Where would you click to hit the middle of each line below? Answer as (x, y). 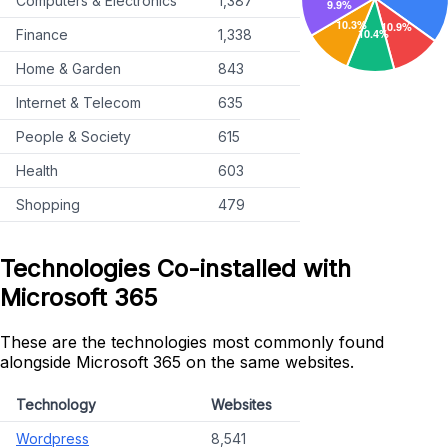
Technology (56, 404)
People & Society (73, 137)
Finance (42, 35)
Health (37, 171)
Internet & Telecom (78, 103)
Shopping (48, 205)
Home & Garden (68, 69)
